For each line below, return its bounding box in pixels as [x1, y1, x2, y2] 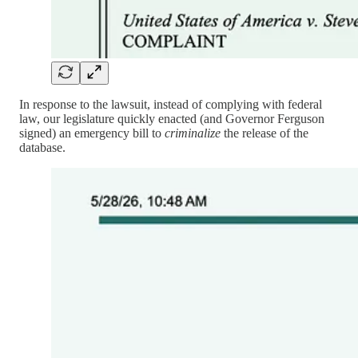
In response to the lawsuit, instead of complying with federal [19, 97, 322, 111]
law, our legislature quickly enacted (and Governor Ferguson [19, 111, 324, 125]
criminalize [165, 125, 221, 140]
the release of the [221, 125, 308, 140]
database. [19, 140, 66, 154]
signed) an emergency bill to [19, 125, 165, 140]
